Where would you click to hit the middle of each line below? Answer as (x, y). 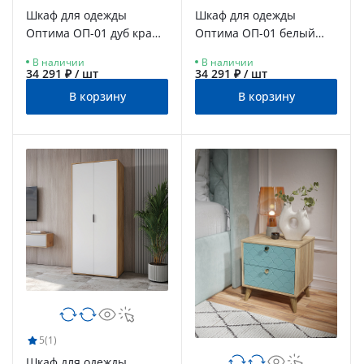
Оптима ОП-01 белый (255, 32)
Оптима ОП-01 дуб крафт (96, 32)
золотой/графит (70, 50)
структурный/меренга (257, 50)
